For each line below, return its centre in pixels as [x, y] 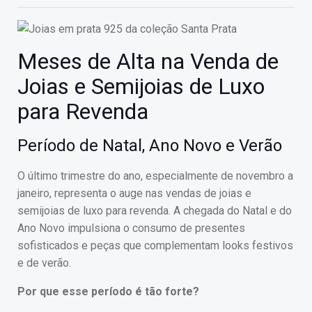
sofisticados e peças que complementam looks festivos [155, 246]
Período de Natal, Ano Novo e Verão [150, 146]
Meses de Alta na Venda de [148, 62]
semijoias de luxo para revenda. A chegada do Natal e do [155, 211]
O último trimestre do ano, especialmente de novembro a [155, 176]
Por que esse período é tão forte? [108, 292]
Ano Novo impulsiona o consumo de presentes [131, 228]
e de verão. [44, 263]
